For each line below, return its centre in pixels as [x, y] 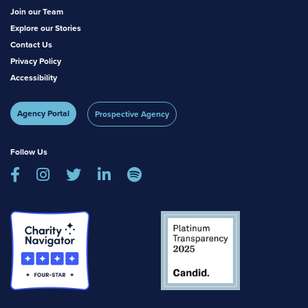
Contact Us [31, 45]
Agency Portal [43, 114]
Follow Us [29, 152]
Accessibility [34, 78]
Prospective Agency [132, 114]
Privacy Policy [36, 62]
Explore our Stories [46, 29]
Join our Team [37, 12]
